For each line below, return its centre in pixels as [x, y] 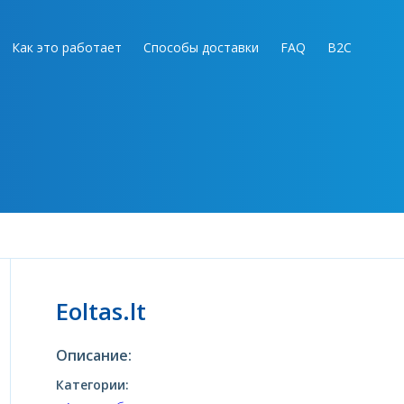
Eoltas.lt [101, 311]
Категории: [92, 385]
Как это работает [67, 47]
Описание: [93, 355]
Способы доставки [201, 47]
